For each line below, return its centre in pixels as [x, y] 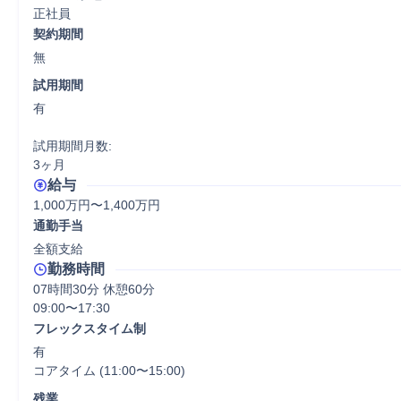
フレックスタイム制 [90, 328]
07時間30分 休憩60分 [94, 289]
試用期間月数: [73, 146]
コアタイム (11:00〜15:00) [109, 371]
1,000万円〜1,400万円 [97, 205]
